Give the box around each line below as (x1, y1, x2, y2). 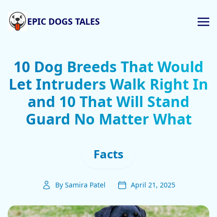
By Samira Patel (55, 180, 106, 189)
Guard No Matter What (25, 109, 192, 129)
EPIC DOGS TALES (27, 15, 100, 27)
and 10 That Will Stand (28, 92, 189, 111)
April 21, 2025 (131, 180, 175, 189)
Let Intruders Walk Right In (9, 74, 208, 94)
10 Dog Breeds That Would (14, 57, 203, 77)
